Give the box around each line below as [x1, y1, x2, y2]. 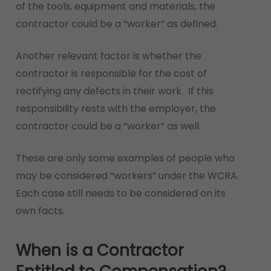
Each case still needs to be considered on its [15, 186, 226, 200]
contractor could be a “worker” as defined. [15, 17, 218, 31]
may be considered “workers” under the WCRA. [15, 169, 241, 183]
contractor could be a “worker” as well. [15, 119, 201, 133]
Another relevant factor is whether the [15, 49, 201, 63]
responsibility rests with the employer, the [15, 102, 216, 116]
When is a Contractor [15, 240, 184, 261]
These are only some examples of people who [15, 151, 235, 165]
